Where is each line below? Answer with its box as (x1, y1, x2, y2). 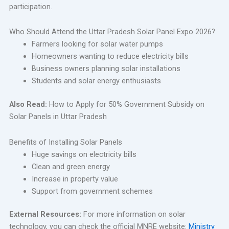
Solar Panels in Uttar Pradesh (9, 112, 107, 122)
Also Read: (9, 100, 47, 109)
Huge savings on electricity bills (31, 149, 136, 159)
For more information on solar (81, 210, 186, 219)
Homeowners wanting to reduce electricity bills (31, 52, 189, 61)
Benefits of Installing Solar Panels (9, 137, 122, 147)
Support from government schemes (31, 186, 153, 196)
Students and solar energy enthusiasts (31, 76, 161, 86)
